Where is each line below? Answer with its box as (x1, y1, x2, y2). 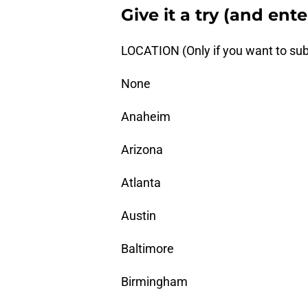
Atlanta (121, 175, 161, 190)
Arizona (121, 142, 163, 157)
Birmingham (121, 274, 188, 289)
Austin (121, 208, 156, 223)
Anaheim (121, 109, 170, 124)
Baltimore (121, 241, 174, 256)
